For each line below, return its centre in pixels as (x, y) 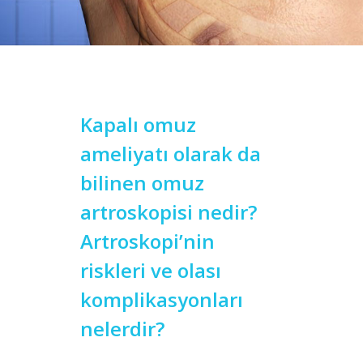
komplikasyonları (162, 299)
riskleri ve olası (151, 270)
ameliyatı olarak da (171, 154)
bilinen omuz (142, 183)
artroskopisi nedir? (169, 212)
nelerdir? (122, 329)
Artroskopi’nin (147, 241)
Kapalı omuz (138, 124)
